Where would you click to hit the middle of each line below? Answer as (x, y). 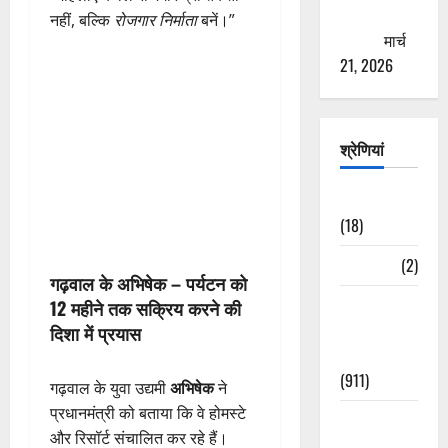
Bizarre (362, 264)
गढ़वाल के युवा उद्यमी (110, 387)
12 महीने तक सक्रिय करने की (145, 307)
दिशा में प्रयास (95, 332)
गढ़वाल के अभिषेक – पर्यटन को (148, 282)
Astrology (371, 199)
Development (382, 354)
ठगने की (362, 14)
